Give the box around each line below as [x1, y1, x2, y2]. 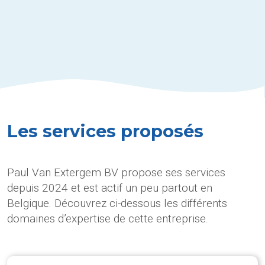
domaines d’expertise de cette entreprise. [7, 211, 208, 225]
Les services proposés [7, 120, 203, 141]
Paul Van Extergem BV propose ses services [7, 165, 225, 179]
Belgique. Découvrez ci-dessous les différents [7, 196, 227, 210]
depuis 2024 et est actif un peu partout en [7, 180, 212, 195]
